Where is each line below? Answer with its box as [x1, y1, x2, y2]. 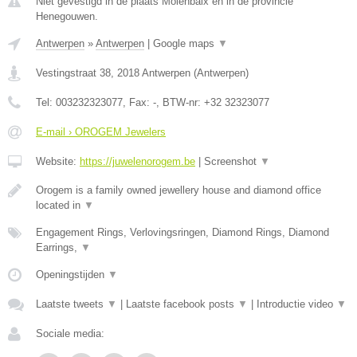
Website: [36, 155, 80, 167]
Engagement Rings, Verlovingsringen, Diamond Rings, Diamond [36, 226, 329, 238]
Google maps [153, 37, 218, 49]
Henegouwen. [36, 10, 98, 22]
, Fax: [123, 96, 153, 108]
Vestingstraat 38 [36, 67, 111, 79]
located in [36, 199, 84, 211]
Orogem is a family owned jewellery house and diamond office [36, 184, 321, 196]
